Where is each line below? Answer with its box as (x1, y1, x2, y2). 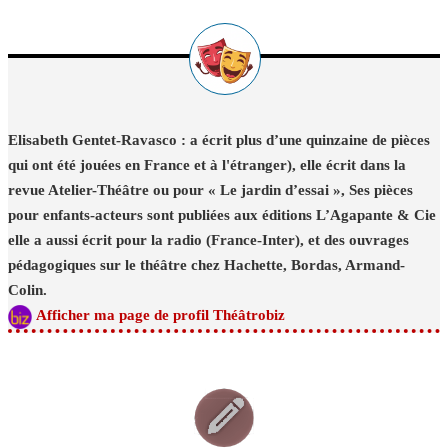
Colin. (8, 282, 47, 299)
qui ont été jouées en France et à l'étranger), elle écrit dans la (8, 157, 406, 174)
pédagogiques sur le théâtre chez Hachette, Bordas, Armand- (8, 257, 405, 274)
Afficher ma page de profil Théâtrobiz (36, 307, 285, 324)
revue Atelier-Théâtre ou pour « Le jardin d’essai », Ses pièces (8, 182, 413, 199)
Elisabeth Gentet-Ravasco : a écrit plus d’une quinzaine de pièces (8, 132, 430, 149)
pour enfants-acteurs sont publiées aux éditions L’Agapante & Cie (8, 207, 436, 224)
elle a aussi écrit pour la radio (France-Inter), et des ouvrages (8, 232, 409, 249)
